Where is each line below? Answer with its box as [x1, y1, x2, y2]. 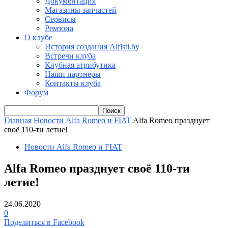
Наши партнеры [45, 70, 101, 78]
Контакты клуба [45, 79, 101, 88]
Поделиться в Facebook [4, 217, 84, 226]
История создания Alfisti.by [45, 42, 139, 51]
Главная [4, 116, 32, 125]
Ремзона [45, 24, 73, 33]
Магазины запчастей [45, 6, 117, 14]
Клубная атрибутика [45, 61, 116, 69]
